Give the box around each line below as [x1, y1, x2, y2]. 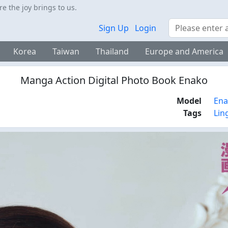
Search [168, 18, 194, 30]
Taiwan [52, 46, 79, 57]
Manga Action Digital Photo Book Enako [20, 73, 208, 87]
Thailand [95, 46, 129, 57]
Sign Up [99, 22, 129, 34]
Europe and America [145, 46, 223, 57]
